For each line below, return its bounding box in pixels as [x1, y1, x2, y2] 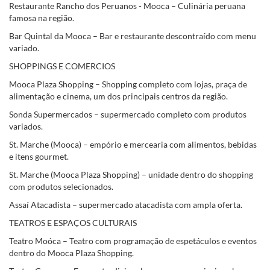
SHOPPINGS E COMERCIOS [9, 61, 115, 71]
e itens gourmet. [9, 151, 69, 162]
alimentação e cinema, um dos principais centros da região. [9, 91, 228, 101]
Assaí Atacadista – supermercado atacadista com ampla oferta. [9, 199, 242, 210]
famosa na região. [9, 13, 74, 23]
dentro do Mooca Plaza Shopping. [9, 248, 134, 258]
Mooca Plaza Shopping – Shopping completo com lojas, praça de [9, 79, 247, 89]
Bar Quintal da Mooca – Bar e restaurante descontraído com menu [9, 31, 256, 41]
